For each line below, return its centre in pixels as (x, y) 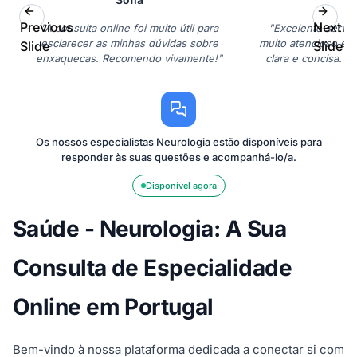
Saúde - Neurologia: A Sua (150, 229)
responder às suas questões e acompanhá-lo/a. (178, 157)
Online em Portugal (113, 307)
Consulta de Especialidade (153, 268)
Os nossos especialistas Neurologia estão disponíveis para (178, 142)
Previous (47, 27)
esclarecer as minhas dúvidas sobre (129, 43)
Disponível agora (181, 186)
